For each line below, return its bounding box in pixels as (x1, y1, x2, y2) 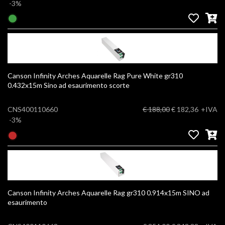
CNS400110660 (8, 105, 58, 114)
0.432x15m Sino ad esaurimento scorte (8, 81, 130, 90)
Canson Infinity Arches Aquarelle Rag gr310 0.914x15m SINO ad (8, 188, 147, 197)
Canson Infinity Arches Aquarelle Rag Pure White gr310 (8, 71, 183, 80)
